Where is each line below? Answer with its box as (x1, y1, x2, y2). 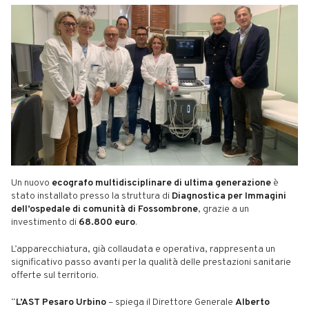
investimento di (11, 216, 79, 228)
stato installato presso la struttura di (11, 190, 172, 202)
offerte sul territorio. (11, 269, 99, 281)
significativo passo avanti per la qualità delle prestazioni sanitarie (11, 256, 291, 268)
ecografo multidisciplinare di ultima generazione (52, 177, 271, 189)
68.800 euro (79, 216, 135, 228)
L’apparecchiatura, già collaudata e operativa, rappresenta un (11, 243, 275, 255)
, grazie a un (198, 203, 249, 215)
